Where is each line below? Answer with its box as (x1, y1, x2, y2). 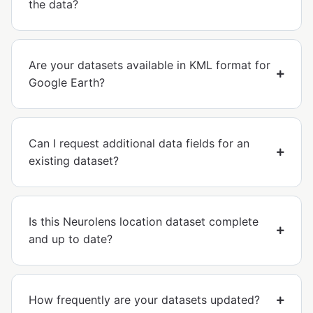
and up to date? (29, 232, 112, 247)
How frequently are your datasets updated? (29, 293, 260, 307)
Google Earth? (29, 75, 105, 90)
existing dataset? (29, 154, 119, 168)
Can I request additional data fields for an (29, 136, 249, 151)
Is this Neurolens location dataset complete (29, 214, 259, 229)
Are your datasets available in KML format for (29, 58, 270, 73)
